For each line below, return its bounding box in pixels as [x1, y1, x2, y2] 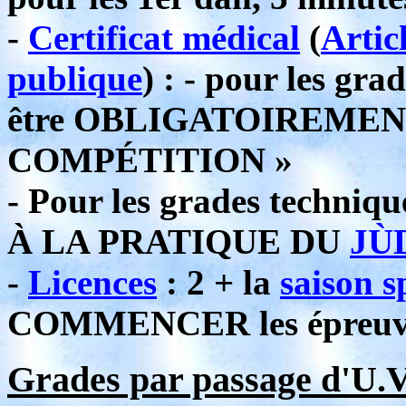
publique [7, 59, 142, 98]
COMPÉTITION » [7, 140, 293, 179]
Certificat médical [28, 18, 300, 57]
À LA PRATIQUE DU [7, 222, 350, 261]
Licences [28, 263, 157, 302]
